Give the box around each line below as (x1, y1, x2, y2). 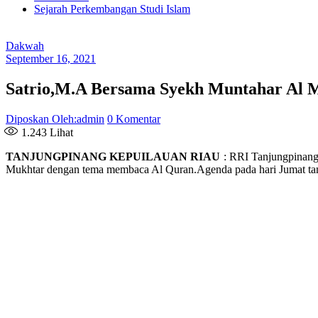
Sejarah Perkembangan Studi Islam (34, 3, 190, 16)
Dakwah (6, 40, 44, 53)
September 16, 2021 (6, 53, 96, 65)
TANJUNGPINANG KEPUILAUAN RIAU (6, 150, 221, 163)
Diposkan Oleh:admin (6, 113, 104, 126)
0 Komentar (107, 113, 160, 126)
